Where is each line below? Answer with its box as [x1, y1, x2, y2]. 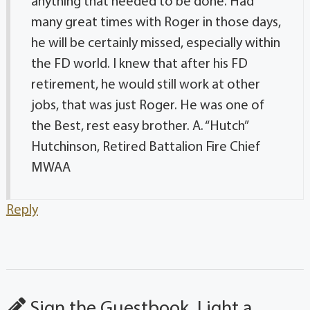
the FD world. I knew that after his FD [30, 57, 248, 72]
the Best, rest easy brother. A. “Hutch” [30, 120, 248, 134]
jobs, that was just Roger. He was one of [30, 99, 264, 113]
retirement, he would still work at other [30, 78, 260, 93]
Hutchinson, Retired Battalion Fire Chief [30, 140, 260, 155]
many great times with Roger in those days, [30, 16, 281, 30]
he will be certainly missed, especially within [30, 37, 280, 51]
